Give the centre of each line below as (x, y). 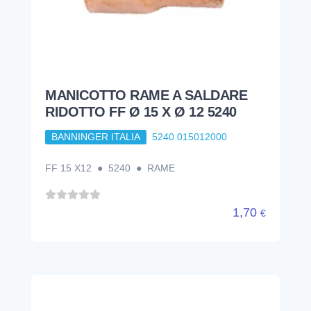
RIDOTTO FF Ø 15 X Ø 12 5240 (141, 112)
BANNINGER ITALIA (95, 137)
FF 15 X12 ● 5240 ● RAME (110, 168)
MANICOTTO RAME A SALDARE (146, 95)
